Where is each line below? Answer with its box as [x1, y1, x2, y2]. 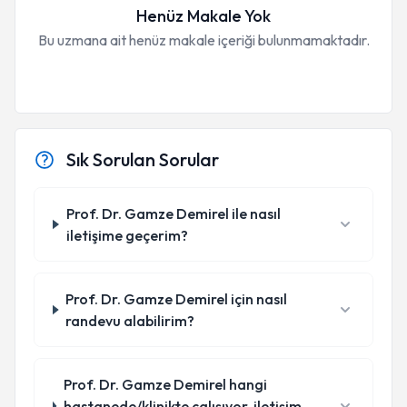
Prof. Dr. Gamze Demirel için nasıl [65, 290, 288, 308]
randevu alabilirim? [65, 312, 195, 330]
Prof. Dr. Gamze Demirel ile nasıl [65, 204, 281, 223]
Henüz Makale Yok [136, 5, 271, 26]
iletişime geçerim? [65, 226, 188, 244]
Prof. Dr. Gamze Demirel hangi [63, 375, 267, 393]
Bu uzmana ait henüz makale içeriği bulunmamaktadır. [37, 31, 370, 49]
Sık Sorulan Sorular [66, 148, 219, 171]
